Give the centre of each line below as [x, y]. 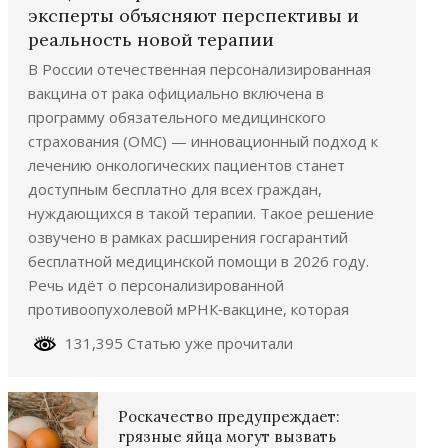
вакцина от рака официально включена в [176, 92]
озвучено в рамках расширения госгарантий [188, 236]
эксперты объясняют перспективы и [193, 15]
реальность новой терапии [151, 39]
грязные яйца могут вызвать [227, 436]
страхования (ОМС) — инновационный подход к [203, 140]
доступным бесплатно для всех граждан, [175, 188]
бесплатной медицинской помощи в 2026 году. [200, 260]
